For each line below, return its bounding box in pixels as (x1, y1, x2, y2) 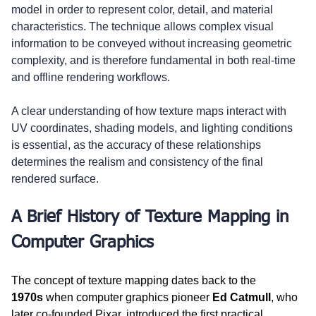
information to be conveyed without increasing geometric (11, 37, 295, 49)
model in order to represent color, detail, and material (11, 3, 276, 16)
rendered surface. (11, 172, 99, 185)
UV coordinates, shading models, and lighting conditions (11, 121, 296, 134)
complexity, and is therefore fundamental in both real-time (11, 54, 298, 66)
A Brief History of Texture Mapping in (11, 208, 294, 226)
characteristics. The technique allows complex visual (11, 20, 276, 32)
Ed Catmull (212, 291, 271, 303)
